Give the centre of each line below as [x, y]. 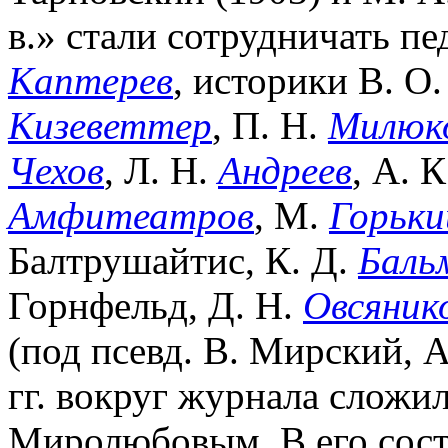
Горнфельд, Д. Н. [155, 305]
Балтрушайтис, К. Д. [183, 260]
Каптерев [90, 80]
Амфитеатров [131, 215]
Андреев [285, 170]
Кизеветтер [110, 125]
